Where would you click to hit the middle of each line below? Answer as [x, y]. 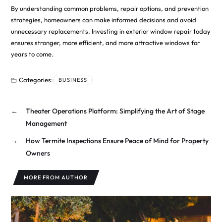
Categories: [36, 80]
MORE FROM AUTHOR [56, 177]
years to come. [32, 54]
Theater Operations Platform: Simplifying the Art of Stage [115, 111]
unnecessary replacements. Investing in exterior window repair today [111, 31]
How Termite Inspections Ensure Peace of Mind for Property [117, 140]
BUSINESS [73, 80]
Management [46, 123]
